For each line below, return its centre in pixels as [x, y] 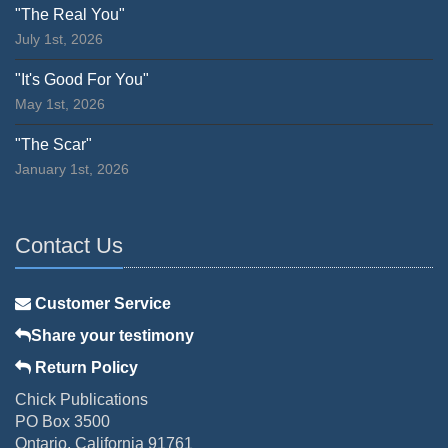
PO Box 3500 [62, 422]
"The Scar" [53, 145]
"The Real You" [70, 15]
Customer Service [101, 304]
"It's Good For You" [82, 80]
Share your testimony [112, 336]
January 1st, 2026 [72, 169]
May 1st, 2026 [60, 104]
